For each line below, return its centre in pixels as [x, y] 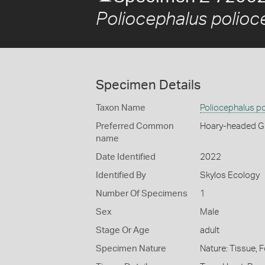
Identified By [121, 175]
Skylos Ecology [230, 175]
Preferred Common [135, 126]
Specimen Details [148, 85]
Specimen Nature [131, 249]
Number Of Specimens [142, 194]
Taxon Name [121, 108]
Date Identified [126, 157]
